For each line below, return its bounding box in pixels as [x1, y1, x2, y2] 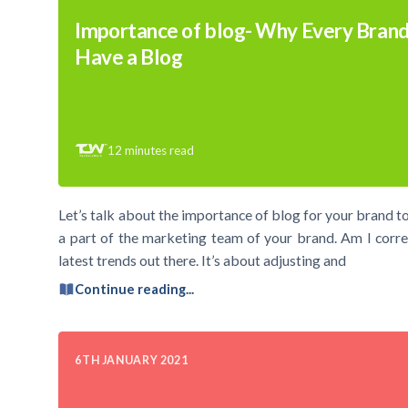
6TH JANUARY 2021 [75, 352, 189, 367]
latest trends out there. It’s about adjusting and [58, 251, 347, 270]
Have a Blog [75, 45, 183, 70]
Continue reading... [75, 281, 195, 298]
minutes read [125, 142, 195, 158]
